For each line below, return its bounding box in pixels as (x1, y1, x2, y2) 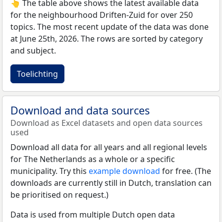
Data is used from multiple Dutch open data (10, 209, 175, 220)
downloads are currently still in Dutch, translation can (10, 177, 212, 188)
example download (89, 165, 160, 176)
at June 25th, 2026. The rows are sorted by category (10, 33, 203, 44)
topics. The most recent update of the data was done (10, 21, 209, 32)
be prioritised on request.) (10, 189, 109, 200)
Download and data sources (10, 103, 150, 117)
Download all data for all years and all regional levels (10, 141, 207, 153)
